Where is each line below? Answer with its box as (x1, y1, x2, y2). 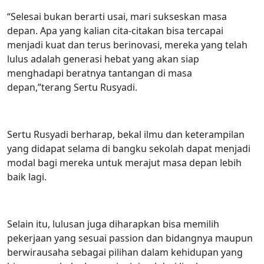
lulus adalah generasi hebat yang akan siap (7, 52, 199, 65)
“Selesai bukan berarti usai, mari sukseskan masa (7, 9, 227, 23)
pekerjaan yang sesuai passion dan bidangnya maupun (7, 231, 253, 245)
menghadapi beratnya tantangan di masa (7, 66, 192, 80)
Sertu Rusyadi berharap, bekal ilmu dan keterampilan (7, 127, 245, 141)
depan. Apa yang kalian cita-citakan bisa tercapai (7, 24, 223, 37)
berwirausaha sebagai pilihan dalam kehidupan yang (7, 245, 243, 259)
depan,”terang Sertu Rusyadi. (7, 80, 137, 94)
